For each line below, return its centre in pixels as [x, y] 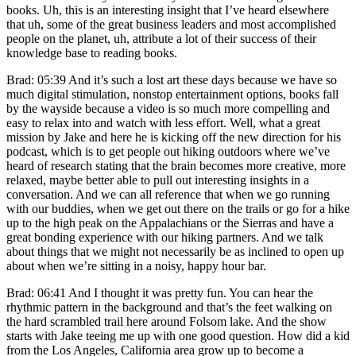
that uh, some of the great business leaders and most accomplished [171, 24]
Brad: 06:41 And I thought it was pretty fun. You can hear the [160, 292]
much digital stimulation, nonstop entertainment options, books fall [172, 94]
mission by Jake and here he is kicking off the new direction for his [174, 137]
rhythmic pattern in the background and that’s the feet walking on [169, 307]
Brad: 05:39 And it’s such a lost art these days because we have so [172, 79]
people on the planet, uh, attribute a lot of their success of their [161, 38]
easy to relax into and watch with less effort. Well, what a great [163, 122]
